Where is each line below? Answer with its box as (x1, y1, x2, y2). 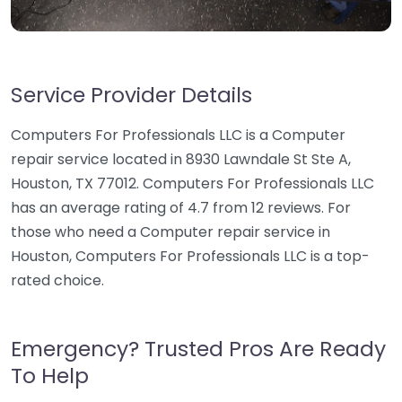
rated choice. (11, 270, 104, 291)
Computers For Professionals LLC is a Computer (11, 125, 345, 145)
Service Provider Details (11, 80, 252, 109)
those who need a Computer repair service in (11, 222, 330, 242)
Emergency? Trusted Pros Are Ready (11, 334, 386, 363)
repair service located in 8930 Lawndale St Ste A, (11, 149, 351, 170)
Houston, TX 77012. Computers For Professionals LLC (11, 173, 374, 194)
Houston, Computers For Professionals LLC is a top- (11, 246, 370, 267)
